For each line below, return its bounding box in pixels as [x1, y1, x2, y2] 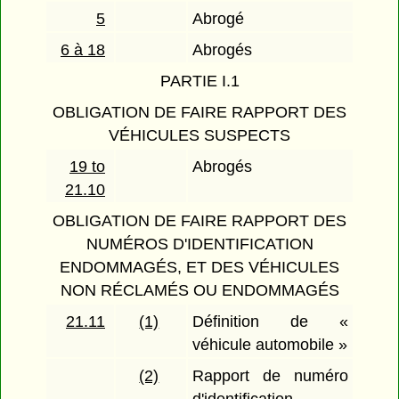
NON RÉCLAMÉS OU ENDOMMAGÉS [60, 281, 339, 300]
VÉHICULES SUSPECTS [109, 126, 290, 145]
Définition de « [192, 313, 348, 331]
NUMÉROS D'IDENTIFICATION [85, 235, 313, 254]
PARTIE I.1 [159, 72, 240, 91]
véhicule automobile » [192, 336, 348, 354]
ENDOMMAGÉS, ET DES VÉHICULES [60, 258, 339, 277]
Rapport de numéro [192, 367, 348, 386]
